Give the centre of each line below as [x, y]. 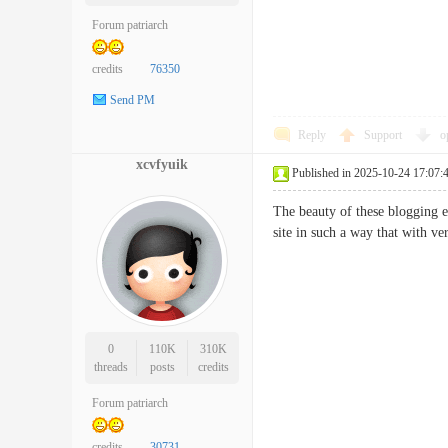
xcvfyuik [162, 164]
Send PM [132, 100]
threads [110, 367]
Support [384, 135]
